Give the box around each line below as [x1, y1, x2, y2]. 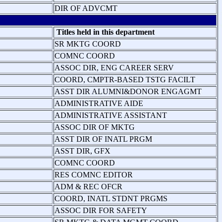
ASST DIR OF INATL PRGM [55, 134, 152, 143]
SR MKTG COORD [55, 39, 121, 48]
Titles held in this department [55, 27, 155, 36]
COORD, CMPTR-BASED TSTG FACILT [55, 75, 195, 84]
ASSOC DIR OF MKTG [55, 122, 135, 131]
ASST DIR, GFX [55, 146, 111, 155]
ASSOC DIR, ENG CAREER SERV [55, 63, 174, 72]
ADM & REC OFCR [55, 182, 122, 191]
